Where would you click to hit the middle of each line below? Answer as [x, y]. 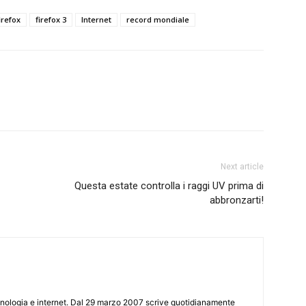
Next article [242, 167]
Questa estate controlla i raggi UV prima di [169, 186]
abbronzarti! [237, 200]
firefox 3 [51, 20]
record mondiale [158, 20]
